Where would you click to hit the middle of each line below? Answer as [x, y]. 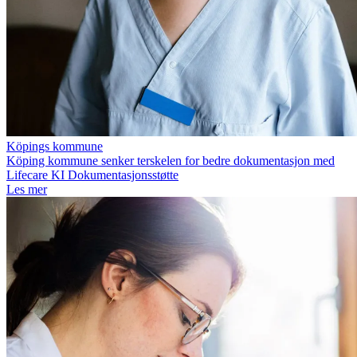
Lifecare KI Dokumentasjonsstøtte [92, 175]
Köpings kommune [55, 147]
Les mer [27, 190]
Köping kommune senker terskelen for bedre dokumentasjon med [171, 161]
